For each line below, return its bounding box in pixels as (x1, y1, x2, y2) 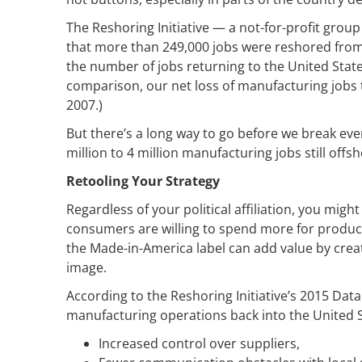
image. (66, 258, 107, 276)
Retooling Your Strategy (66, 171, 220, 190)
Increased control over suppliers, (99, 334, 300, 352)
